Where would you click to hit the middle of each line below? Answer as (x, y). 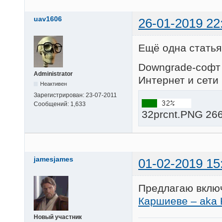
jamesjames (54, 159)
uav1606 (48, 19)
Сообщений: (52, 104)
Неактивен (54, 83)
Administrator (53, 74)
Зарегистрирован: (60, 95)
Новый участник (58, 217)
